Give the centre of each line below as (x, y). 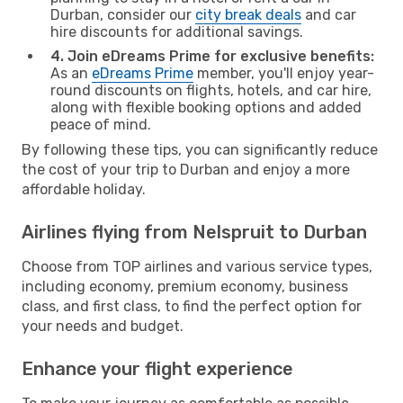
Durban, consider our (123, 14)
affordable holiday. (84, 189)
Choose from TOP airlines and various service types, (197, 266)
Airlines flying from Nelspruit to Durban (194, 232)
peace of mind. (101, 124)
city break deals (248, 14)
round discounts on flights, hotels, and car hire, (211, 90)
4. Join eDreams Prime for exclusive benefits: (212, 56)
